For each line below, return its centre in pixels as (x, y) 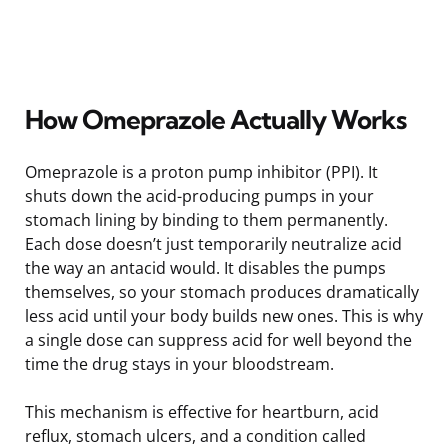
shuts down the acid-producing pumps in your (199, 195)
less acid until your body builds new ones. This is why (224, 315)
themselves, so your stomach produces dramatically (222, 291)
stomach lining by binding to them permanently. (206, 219)
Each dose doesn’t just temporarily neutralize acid (213, 243)
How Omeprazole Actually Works (215, 119)
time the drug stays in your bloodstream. (179, 363)
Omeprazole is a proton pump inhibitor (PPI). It (201, 171)
